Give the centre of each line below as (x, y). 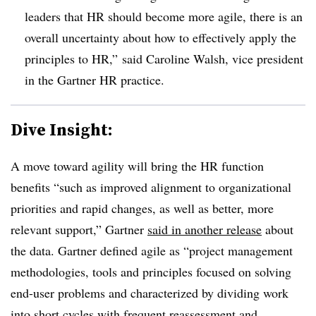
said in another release (205, 229)
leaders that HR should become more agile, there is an (164, 16)
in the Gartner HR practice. (95, 79)
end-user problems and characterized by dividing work (150, 292)
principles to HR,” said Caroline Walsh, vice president (164, 58)
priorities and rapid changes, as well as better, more (142, 208)
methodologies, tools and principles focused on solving (151, 271)
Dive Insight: (62, 129)
